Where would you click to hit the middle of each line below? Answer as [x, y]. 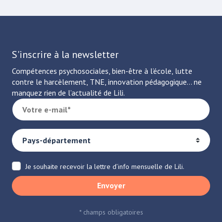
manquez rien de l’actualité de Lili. [68, 92]
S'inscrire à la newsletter [65, 54]
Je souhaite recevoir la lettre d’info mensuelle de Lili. [105, 166]
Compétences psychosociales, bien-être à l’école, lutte [102, 71]
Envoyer [111, 185]
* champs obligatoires [111, 212]
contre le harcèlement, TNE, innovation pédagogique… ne [107, 82]
